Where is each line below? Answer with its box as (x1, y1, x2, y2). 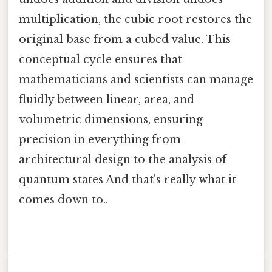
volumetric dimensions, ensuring (19, 113, 203, 127)
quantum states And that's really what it (19, 173, 236, 187)
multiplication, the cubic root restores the (19, 13, 252, 27)
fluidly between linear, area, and (19, 93, 194, 107)
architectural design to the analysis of (19, 153, 226, 167)
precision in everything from (19, 133, 181, 147)
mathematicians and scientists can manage (19, 73, 253, 87)
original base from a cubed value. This (19, 33, 231, 47)
